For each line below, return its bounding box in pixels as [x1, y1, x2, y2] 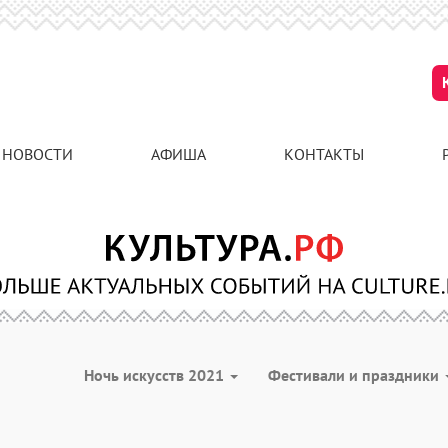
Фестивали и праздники [268, 365, 443, 385]
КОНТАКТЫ [284, 144, 364, 164]
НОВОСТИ [2, 144, 73, 164]
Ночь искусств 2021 [84, 365, 228, 385]
